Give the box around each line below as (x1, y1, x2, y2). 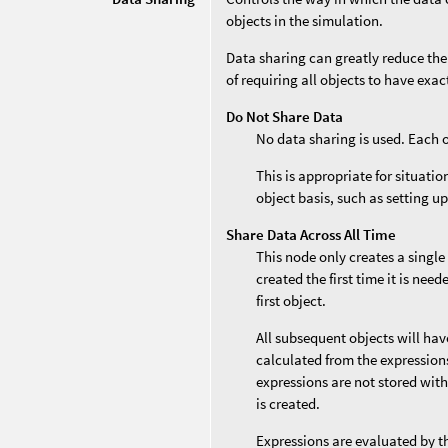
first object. (256, 290, 327, 310)
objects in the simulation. (226, 10, 384, 30)
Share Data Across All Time (226, 224, 397, 244)
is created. (256, 393, 321, 413)
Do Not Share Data (226, 106, 344, 126)
